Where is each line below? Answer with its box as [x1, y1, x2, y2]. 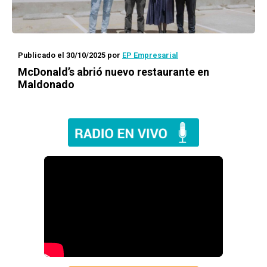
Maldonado [18, 78, 74, 91]
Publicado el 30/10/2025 [18, 51, 105, 60]
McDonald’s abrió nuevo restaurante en [18, 66, 209, 78]
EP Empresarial [122, 51, 178, 60]
